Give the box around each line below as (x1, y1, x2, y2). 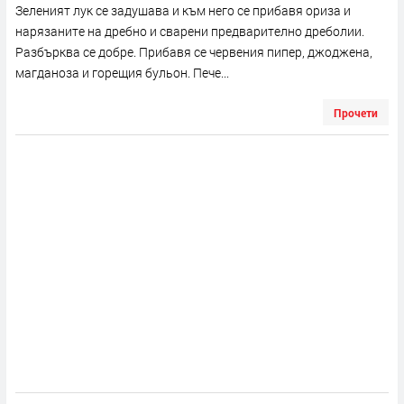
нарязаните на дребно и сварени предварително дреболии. (15, 22, 364, 40)
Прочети (334, 105, 378, 120)
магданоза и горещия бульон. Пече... (15, 63, 229, 81)
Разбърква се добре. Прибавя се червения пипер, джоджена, (15, 42, 372, 60)
